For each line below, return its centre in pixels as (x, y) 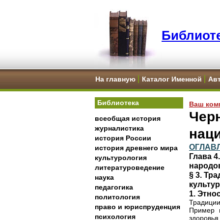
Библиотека (118, 103)
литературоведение (130, 167)
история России (123, 138)
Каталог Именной (172, 79)
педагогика (114, 187)
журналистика (119, 128)
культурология (121, 158)
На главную (115, 79)
